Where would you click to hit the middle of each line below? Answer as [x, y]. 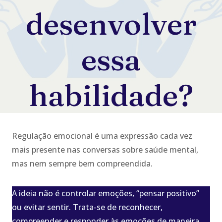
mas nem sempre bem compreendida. [82, 163]
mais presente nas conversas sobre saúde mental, [105, 149]
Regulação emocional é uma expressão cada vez [102, 136]
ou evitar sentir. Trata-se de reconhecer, [87, 207]
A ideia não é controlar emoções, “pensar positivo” [106, 193]
